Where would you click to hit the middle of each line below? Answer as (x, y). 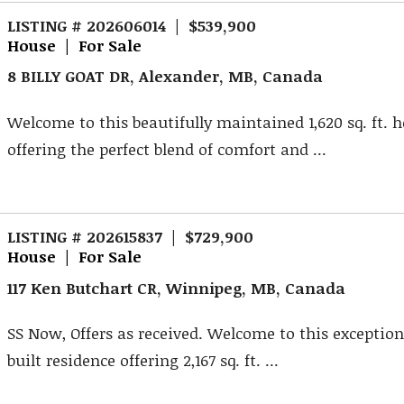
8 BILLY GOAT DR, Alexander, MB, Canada (165, 76)
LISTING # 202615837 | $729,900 (131, 236)
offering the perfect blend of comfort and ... (167, 149)
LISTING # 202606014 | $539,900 (132, 25)
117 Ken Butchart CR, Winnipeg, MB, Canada (177, 287)
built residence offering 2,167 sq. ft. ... (143, 360)
